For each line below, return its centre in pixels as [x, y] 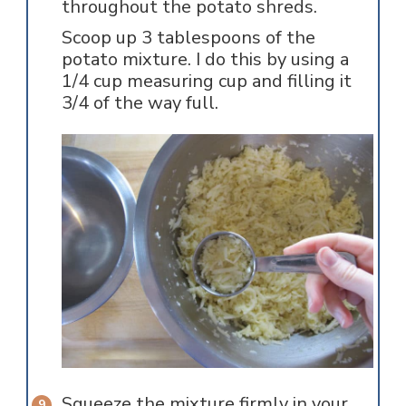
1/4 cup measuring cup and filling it [206, 81]
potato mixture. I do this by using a [205, 59]
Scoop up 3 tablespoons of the [188, 37]
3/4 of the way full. [140, 102]
